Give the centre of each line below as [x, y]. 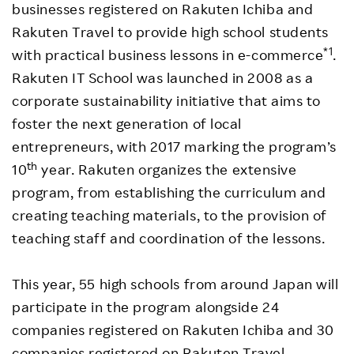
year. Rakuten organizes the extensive [167, 169]
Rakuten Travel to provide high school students [170, 32]
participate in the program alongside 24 [146, 307]
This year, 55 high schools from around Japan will [175, 284]
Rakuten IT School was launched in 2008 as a [163, 78]
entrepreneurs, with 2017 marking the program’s [174, 147]
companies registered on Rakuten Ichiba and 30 [173, 330]
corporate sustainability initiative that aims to [166, 101]
